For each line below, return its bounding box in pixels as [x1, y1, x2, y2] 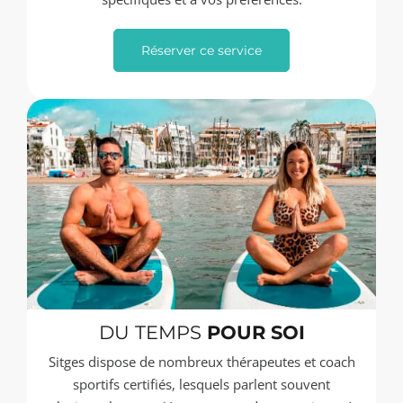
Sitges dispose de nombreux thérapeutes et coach [48, 353, 355, 372]
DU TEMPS [98, 321, 207, 345]
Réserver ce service [141, 42, 262, 59]
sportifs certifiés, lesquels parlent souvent [73, 375, 330, 394]
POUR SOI [206, 321, 305, 345]
